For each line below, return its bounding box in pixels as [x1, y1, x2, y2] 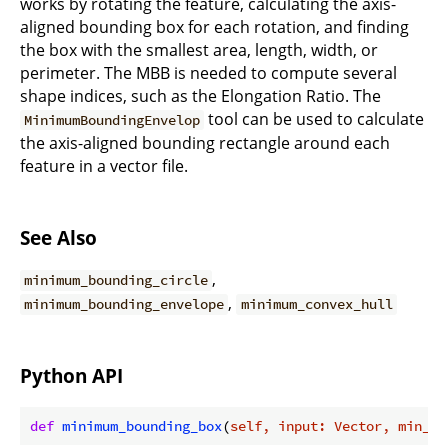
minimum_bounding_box [62, 416, 222, 435]
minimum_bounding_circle [24, 271, 209, 290]
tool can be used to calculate [204, 107, 425, 130]
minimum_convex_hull [240, 295, 393, 314]
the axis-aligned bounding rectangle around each [20, 131, 390, 154]
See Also [20, 224, 97, 250]
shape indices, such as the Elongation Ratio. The [20, 84, 381, 107]
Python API [20, 363, 123, 389]
